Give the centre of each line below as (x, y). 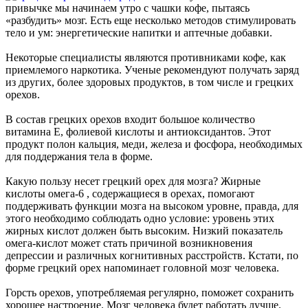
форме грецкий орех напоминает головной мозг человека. (142, 267)
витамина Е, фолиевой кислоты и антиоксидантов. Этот (138, 131)
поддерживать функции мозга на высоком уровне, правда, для (152, 206)
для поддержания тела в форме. (79, 156)
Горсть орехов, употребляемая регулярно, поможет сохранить (150, 292)
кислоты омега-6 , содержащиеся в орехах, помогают (130, 193)
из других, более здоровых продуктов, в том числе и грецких (150, 82)
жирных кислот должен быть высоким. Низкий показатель (144, 230)
